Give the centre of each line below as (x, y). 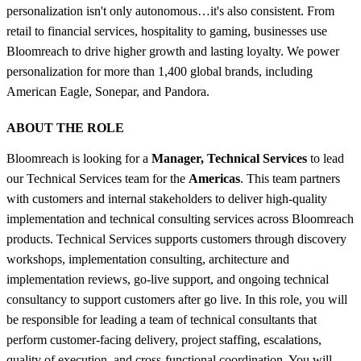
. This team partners (290, 178)
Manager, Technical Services (229, 158)
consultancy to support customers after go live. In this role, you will (177, 299)
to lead (326, 158)
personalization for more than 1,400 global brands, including (160, 71)
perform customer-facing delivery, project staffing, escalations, (164, 339)
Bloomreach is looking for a (79, 158)
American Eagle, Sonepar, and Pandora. (108, 91)
